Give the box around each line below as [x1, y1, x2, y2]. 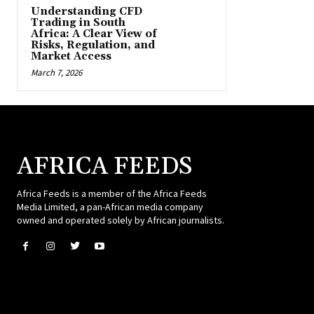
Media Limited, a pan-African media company [17, 200, 203, 213]
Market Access [31, 49, 111, 63]
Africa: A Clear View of [31, 27, 157, 41]
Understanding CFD [31, 4, 142, 18]
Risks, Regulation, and [31, 38, 155, 52]
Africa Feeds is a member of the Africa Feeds [17, 186, 207, 200]
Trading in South [31, 15, 125, 29]
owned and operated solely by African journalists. [17, 213, 224, 226]
